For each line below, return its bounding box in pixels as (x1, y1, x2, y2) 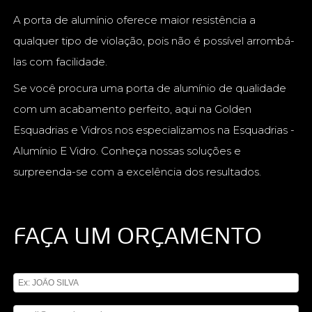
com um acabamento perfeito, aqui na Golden (13, 102, 252, 116)
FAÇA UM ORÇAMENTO (13, 214, 263, 255)
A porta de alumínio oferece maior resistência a (13, 13, 256, 26)
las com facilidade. (13, 54, 108, 68)
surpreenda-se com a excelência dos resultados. (13, 164, 262, 178)
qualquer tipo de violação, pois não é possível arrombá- (13, 33, 295, 47)
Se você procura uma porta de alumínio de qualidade (13, 81, 287, 95)
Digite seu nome (13, 260, 82, 272)
